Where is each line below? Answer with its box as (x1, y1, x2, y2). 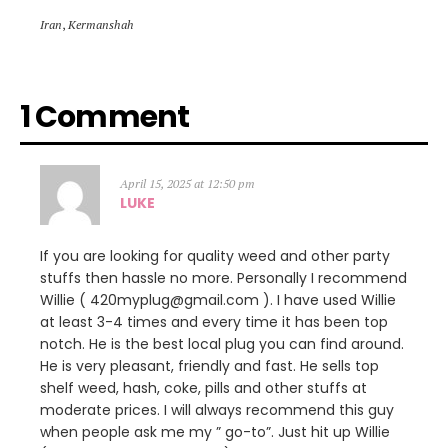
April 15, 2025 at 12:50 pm (120, 176, 255, 192)
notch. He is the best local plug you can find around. (40, 334, 404, 355)
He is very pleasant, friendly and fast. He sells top (40, 356, 379, 377)
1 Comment (20, 96, 189, 139)
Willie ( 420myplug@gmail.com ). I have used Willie (40, 290, 396, 311)
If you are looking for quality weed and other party (40, 246, 390, 267)
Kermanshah (68, 17, 134, 33)
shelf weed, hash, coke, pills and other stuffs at (40, 378, 367, 399)
